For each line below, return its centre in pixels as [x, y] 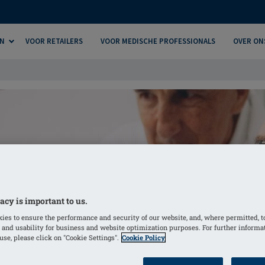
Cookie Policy [143, 237]
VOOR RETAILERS [54, 41]
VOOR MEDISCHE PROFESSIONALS [158, 41]
